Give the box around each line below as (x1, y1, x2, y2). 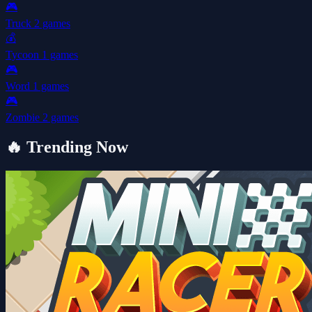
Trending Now (22, 137, 128, 156)
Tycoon (6, 48, 42, 61)
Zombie (6, 111, 42, 123)
